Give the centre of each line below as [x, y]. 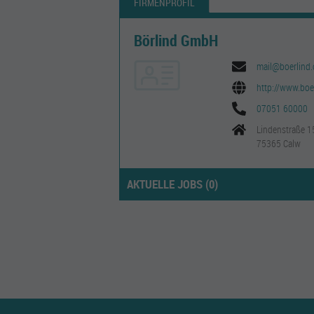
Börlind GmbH [176, 40]
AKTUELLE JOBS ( [168, 184]
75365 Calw [279, 143]
